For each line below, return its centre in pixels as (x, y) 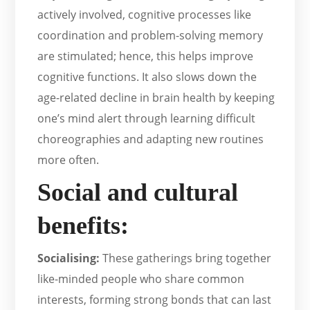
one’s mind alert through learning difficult (147, 118)
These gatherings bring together (186, 258)
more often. (69, 159)
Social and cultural (138, 192)
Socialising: (69, 258)
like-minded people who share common (141, 279)
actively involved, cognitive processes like (145, 14)
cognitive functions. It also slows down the (147, 76)
